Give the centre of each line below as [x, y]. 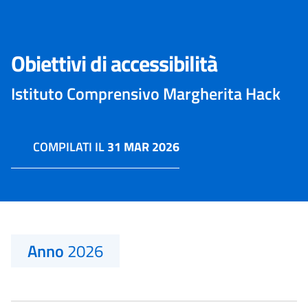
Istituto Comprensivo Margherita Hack [146, 93]
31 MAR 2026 [143, 147]
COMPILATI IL [70, 147]
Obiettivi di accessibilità [114, 63]
